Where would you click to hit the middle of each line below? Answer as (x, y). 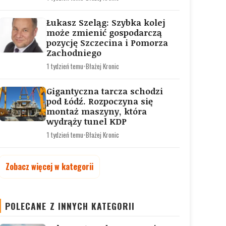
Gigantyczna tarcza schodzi (105, 91)
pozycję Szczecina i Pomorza (107, 43)
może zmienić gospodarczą (104, 33)
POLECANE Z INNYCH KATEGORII (70, 206)
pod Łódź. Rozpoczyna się (100, 101)
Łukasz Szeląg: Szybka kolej (106, 22)
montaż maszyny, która (97, 111)
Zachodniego (74, 53)
